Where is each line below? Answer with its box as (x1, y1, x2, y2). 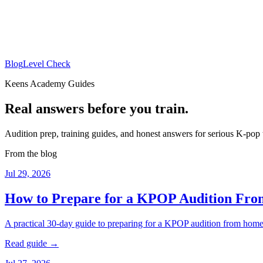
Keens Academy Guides (5, 79, 95, 89)
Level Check (23, 59, 70, 69)
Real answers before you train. (5, 100, 188, 116)
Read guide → (5, 238, 59, 248)
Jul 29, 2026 (5, 168, 50, 178)
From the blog (5, 148, 57, 159)
